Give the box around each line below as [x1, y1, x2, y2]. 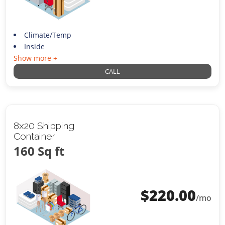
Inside [24, 42, 45, 52]
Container [14, 131, 56, 142]
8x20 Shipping [14, 120, 75, 132]
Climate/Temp [24, 30, 71, 40]
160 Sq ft [14, 143, 65, 160]
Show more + [14, 53, 58, 63]
